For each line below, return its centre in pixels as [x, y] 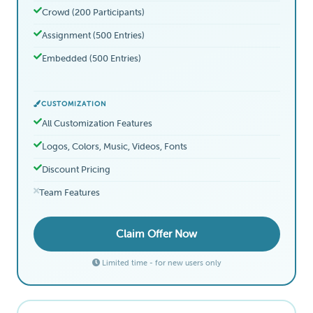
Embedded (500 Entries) [91, 58]
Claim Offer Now [156, 234]
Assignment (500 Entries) [93, 35]
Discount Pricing [76, 169]
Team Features [69, 192]
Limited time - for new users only [160, 262]
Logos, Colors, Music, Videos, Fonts [114, 146]
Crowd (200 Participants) [93, 12]
